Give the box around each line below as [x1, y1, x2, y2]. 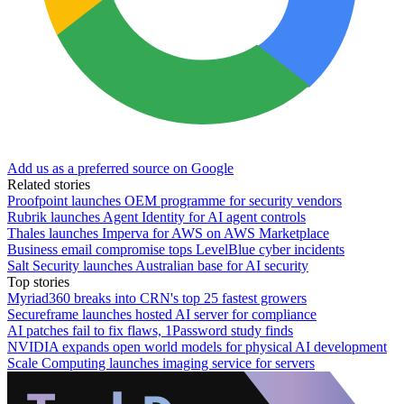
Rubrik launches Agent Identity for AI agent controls [7, 208, 306, 225]
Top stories [7, 273, 69, 289]
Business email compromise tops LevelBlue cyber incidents [7, 241, 344, 257]
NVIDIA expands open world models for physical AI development [7, 338, 387, 354]
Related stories [7, 176, 90, 192]
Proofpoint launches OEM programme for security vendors [7, 192, 342, 208]
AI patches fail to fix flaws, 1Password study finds [7, 322, 293, 338]
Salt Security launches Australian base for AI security [7, 257, 308, 273]
